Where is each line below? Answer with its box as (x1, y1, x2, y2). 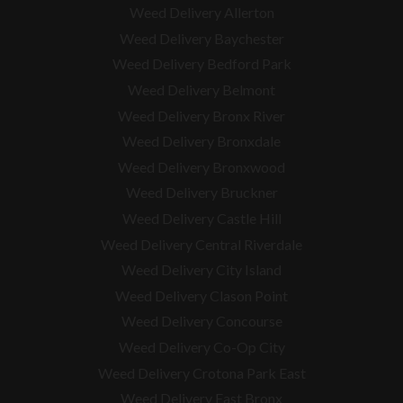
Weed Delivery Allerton (129, 4, 274, 22)
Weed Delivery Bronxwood (118, 157, 285, 175)
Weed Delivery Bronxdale (122, 132, 281, 150)
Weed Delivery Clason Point (115, 286, 288, 304)
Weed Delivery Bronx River (118, 106, 285, 124)
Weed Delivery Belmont (128, 81, 275, 99)
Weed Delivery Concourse (121, 312, 282, 330)
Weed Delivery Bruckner (125, 184, 278, 201)
